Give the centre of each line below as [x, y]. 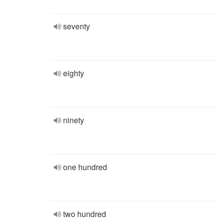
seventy [77, 26]
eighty [74, 73]
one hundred [85, 167]
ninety [74, 120]
